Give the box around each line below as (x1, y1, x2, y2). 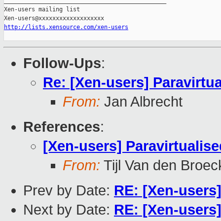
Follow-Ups (23, 55, 101, 72)
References (23, 119, 100, 135)
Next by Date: (23, 202, 114, 218)
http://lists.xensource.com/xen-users (4, 24, 128, 31)
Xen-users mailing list (4, 6, 80, 13)
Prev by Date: (23, 183, 114, 199)
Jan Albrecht (100, 94, 183, 110)
